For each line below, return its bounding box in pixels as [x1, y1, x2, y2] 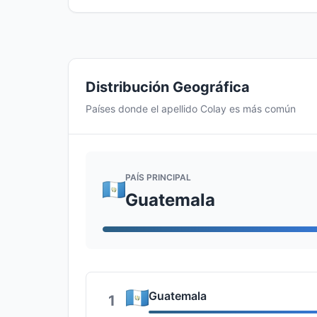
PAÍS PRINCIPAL [125, 171, 191, 183]
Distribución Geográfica [86, 79, 250, 96]
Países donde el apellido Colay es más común [86, 103, 296, 115]
